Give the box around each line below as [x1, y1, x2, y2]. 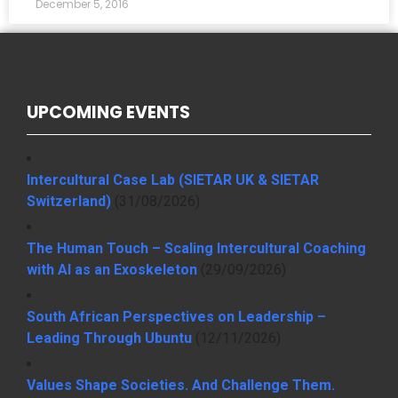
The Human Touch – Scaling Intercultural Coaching [27, 240, 366, 258]
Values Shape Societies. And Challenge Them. [27, 377, 335, 394]
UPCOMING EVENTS [27, 100, 190, 125]
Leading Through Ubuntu [27, 330, 192, 347]
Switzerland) [27, 193, 111, 211]
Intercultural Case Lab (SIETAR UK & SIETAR [27, 171, 319, 189]
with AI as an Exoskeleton [27, 261, 197, 279]
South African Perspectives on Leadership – [27, 308, 326, 326]
